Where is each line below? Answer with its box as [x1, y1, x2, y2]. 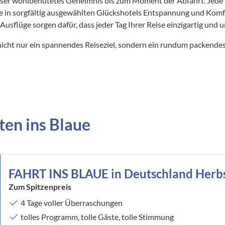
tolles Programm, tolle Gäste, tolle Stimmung [21, 211, 174, 221]
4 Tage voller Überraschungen [21, 197, 123, 207]
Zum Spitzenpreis [9, 181, 72, 191]
